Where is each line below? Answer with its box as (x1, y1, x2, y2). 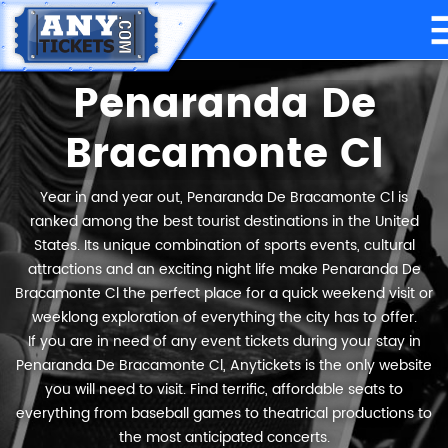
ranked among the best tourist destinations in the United (29, 210, 419, 233)
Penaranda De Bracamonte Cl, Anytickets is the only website (16, 354, 432, 377)
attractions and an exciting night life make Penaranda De (27, 258, 421, 281)
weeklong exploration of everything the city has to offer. (31, 306, 417, 329)
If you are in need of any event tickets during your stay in (27, 330, 421, 353)
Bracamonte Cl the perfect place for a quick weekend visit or (15, 282, 433, 305)
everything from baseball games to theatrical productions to (16, 402, 432, 425)
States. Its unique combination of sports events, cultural (33, 234, 415, 257)
